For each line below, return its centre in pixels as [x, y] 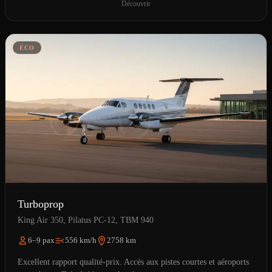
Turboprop [41, 204]
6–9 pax [41, 240]
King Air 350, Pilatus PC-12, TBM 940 [86, 220]
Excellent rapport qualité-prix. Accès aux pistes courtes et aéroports [133, 262]
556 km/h [81, 240]
